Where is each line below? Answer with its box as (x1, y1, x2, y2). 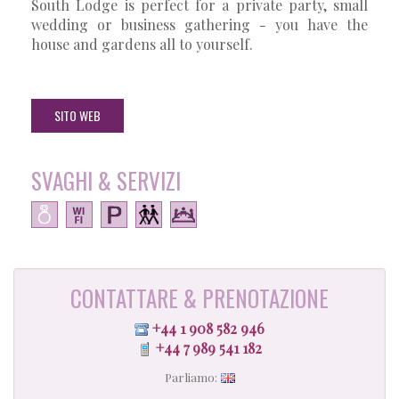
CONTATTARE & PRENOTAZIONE (70, 281, 329, 314)
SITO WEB (54, 105, 101, 125)
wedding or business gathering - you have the (31, 14, 368, 34)
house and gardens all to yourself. (31, 34, 253, 53)
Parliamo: (164, 369, 217, 385)
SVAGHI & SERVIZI (31, 163, 181, 197)
